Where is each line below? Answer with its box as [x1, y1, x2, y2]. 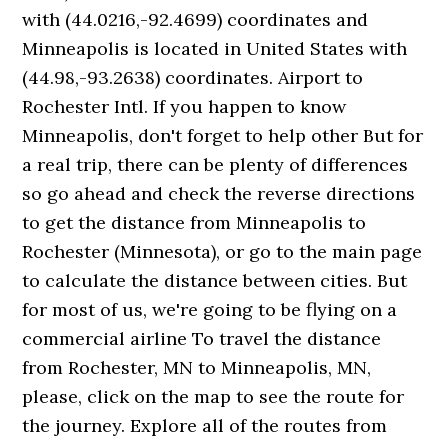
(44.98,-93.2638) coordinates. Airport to [22, 66, 364, 89]
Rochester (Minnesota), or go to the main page [22, 240, 423, 263]
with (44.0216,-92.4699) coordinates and [22, 8, 369, 31]
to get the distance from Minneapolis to [22, 211, 367, 234]
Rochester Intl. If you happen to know [22, 95, 347, 118]
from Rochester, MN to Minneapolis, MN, [22, 356, 372, 379]
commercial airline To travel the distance [22, 327, 382, 350]
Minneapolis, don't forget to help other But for [22, 124, 424, 147]
